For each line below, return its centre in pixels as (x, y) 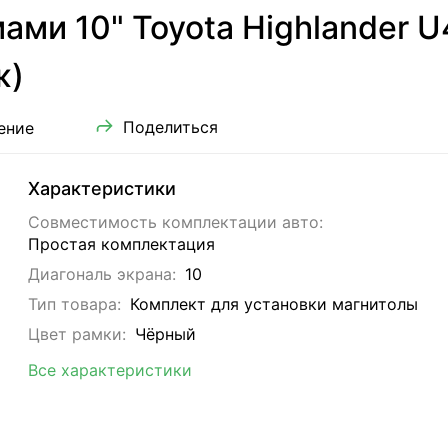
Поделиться (170, 127)
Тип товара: (75, 304)
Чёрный (165, 334)
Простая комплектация (122, 244)
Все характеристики (110, 370)
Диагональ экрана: (102, 274)
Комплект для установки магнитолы (273, 304)
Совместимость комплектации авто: (176, 222)
